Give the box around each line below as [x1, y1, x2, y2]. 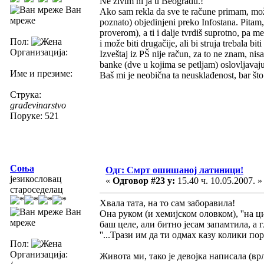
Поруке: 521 [10, 110, 59, 121]
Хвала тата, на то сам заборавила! [100, 197, 235, 208]
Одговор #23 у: [113, 175, 175, 186]
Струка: [10, 89, 41, 100]
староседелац [10, 184, 63, 194]
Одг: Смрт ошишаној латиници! [105, 164, 243, 175]
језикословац [10, 173, 62, 184]
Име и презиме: [10, 68, 72, 78]
